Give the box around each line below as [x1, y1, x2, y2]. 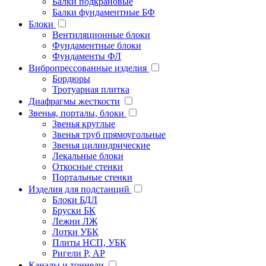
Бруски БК [52, 205, 96, 216]
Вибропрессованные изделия [28, 62, 149, 73]
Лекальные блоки [52, 150, 123, 161]
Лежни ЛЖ [52, 216, 97, 226]
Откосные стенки [52, 161, 123, 172]
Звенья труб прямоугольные [52, 129, 166, 140]
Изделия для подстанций [28, 183, 132, 194]
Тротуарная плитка [52, 84, 129, 94]
